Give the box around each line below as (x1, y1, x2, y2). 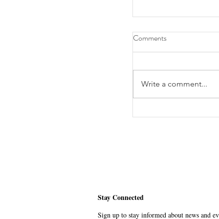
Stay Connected (98, 192, 144, 202)
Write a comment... (141, 79, 207, 88)
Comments (133, 32, 167, 44)
